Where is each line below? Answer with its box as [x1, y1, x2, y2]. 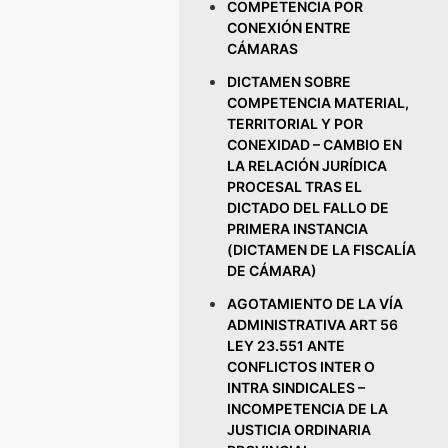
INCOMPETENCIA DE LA [227, 400, 389, 417]
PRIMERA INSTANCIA [227, 220, 369, 237]
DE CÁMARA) [227, 262, 318, 279]
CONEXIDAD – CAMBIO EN [227, 136, 403, 153]
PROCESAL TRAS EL [227, 178, 363, 195]
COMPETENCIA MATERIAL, [227, 94, 410, 111]
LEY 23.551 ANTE [227, 337, 346, 354]
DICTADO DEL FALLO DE [227, 199, 390, 216]
